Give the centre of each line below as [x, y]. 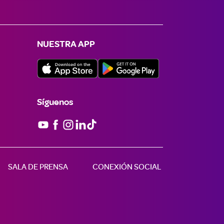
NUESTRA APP [66, 44]
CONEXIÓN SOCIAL [127, 166]
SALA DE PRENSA [38, 166]
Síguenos [55, 102]
